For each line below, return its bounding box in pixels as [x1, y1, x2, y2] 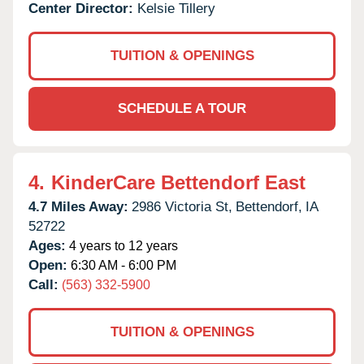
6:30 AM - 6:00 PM [67, 258, 176, 272]
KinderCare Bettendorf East [51, 171, 305, 193]
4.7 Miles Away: [28, 198, 128, 214]
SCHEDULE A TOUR [118, 100, 246, 116]
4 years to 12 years [66, 238, 178, 253]
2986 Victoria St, [132, 198, 232, 214]
